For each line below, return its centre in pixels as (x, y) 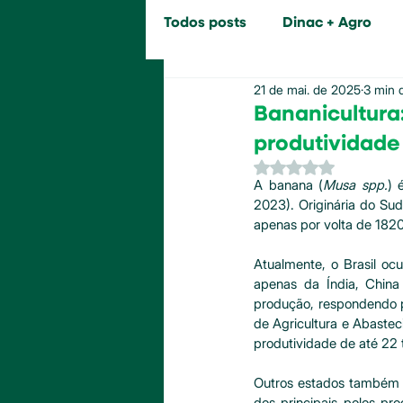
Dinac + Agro (327, 23)
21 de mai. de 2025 (307, 89)
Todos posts (205, 23)
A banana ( (289, 185)
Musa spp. (355, 185)
